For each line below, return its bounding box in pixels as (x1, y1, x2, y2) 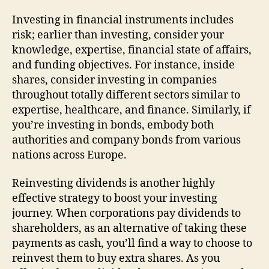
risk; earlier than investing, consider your (12, 28, 224, 42)
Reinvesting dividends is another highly (12, 177, 215, 190)
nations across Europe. (12, 148, 127, 162)
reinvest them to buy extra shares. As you (12, 252, 220, 265)
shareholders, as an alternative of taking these (12, 222, 247, 235)
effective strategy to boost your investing (12, 192, 217, 205)
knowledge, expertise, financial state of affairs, (12, 43, 252, 57)
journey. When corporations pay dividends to (12, 207, 241, 220)
